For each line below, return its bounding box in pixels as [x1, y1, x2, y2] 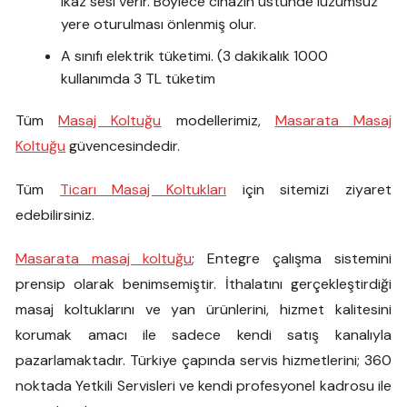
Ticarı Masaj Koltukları [59, 179, 226, 199]
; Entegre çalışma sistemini [192, 248, 392, 268]
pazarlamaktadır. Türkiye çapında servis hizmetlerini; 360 [15, 350, 392, 370]
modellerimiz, [161, 110, 275, 130]
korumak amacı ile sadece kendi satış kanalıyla [15, 324, 392, 344]
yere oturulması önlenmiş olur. [61, 14, 257, 34]
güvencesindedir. [65, 135, 181, 155]
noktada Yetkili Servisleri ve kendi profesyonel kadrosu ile [15, 375, 392, 395]
